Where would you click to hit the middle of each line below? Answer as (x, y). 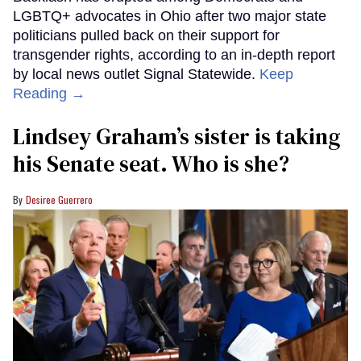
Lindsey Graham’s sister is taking (176, 137)
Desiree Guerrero (59, 200)
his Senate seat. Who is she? (151, 164)
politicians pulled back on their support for (146, 36)
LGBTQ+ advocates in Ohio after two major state (170, 17)
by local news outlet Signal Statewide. (136, 75)
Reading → (49, 94)
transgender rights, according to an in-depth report (174, 55)
